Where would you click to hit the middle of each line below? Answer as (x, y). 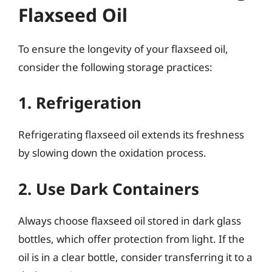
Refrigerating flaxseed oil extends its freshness (131, 134)
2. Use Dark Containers (109, 189)
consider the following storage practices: (115, 67)
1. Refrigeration (80, 103)
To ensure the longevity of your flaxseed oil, (123, 49)
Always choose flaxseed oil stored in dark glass (130, 220)
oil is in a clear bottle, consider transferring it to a (135, 257)
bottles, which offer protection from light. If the (131, 239)
